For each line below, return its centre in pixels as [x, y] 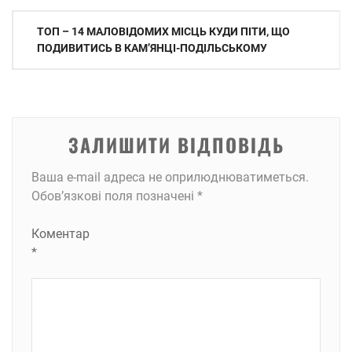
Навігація [48, 24]
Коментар [60, 234]
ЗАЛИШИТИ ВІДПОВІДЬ [176, 145]
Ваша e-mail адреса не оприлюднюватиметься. [170, 177]
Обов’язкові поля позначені [114, 196]
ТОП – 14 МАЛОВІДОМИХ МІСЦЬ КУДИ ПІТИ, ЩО [163, 31]
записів [40, 52]
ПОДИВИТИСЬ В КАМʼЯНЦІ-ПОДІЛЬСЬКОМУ [152, 48]
